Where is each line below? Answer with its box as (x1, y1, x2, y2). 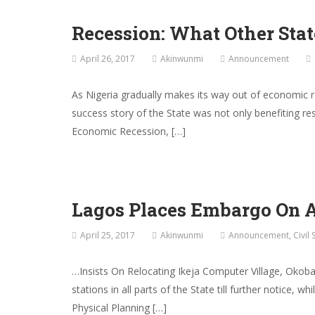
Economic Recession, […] (72, 124, 186, 139)
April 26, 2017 (80, 53, 135, 65)
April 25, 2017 (80, 229, 135, 242)
